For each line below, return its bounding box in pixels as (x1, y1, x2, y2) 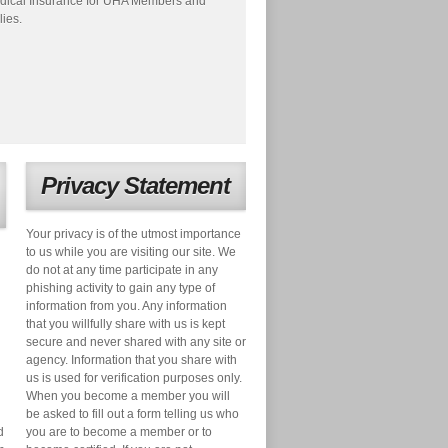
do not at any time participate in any (26, 262, 218, 277)
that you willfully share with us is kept (26, 316, 225, 331)
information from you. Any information (26, 298, 227, 313)
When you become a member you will (26, 388, 230, 403)
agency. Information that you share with (26, 352, 237, 367)
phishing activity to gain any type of (26, 280, 215, 295)
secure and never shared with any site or (26, 334, 246, 349)
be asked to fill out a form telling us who (26, 406, 239, 421)
